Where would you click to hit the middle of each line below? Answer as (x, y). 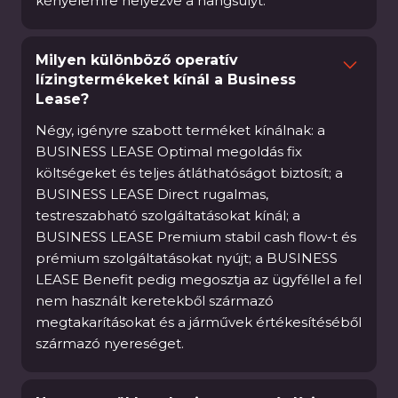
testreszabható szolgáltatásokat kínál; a (168, 215)
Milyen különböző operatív (137, 60)
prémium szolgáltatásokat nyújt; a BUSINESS (187, 258)
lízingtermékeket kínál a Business (166, 80)
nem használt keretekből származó (155, 301)
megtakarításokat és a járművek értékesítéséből (199, 322)
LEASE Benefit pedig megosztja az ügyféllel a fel (199, 279)
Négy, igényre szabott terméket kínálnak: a (180, 130)
